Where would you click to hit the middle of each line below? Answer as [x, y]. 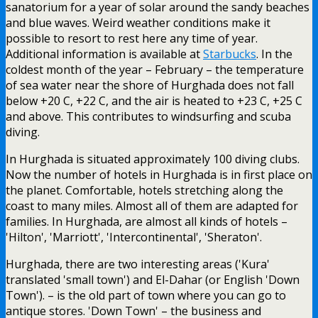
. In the [274, 54]
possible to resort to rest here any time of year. [132, 38]
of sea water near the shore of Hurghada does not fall [150, 85]
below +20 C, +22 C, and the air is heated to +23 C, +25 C [154, 100]
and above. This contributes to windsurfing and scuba [148, 116]
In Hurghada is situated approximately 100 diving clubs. [153, 159]
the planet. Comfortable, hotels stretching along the [144, 190]
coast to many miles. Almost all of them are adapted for [152, 205]
